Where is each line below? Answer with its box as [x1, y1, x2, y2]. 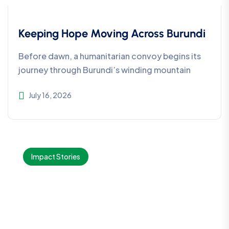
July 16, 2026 [29, 90, 72, 100]
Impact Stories [31, 152, 80, 162]
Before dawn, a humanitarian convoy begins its [18, 51, 201, 62]
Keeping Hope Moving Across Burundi [18, 27, 205, 41]
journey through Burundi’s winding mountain [18, 64, 191, 76]
